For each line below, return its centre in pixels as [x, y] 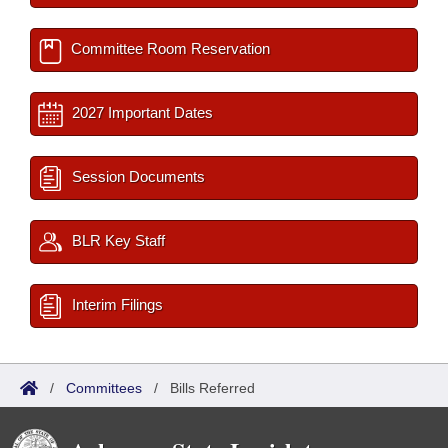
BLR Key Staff [116, 240]
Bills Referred [212, 388]
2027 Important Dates [140, 112]
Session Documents [136, 176]
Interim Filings [115, 304]
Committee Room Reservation [168, 48]
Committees [104, 388]
